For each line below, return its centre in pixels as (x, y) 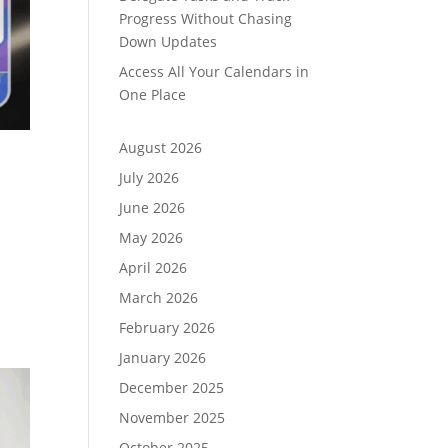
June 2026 (152, 207)
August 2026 (161, 147)
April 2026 (153, 267)
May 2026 (151, 237)
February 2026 (167, 327)
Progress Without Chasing (206, 18)
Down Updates (168, 41)
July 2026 (149, 177)
